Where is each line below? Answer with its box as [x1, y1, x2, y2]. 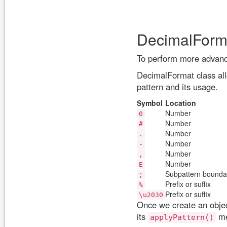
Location [165, 98, 196, 108]
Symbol [137, 98, 163, 108]
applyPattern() [150, 213, 214, 222]
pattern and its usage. [137, 81, 218, 93]
